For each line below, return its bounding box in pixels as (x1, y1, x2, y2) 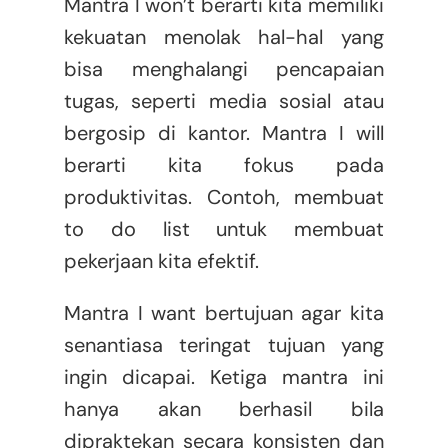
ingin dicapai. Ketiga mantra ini (63, 364, 385, 391)
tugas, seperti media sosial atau (63, 88, 385, 115)
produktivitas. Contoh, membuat (63, 184, 385, 211)
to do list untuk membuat (63, 216, 385, 243)
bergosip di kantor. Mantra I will (63, 120, 385, 147)
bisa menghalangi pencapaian (63, 56, 385, 83)
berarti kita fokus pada (63, 152, 385, 179)
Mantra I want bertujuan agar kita (63, 300, 385, 327)
